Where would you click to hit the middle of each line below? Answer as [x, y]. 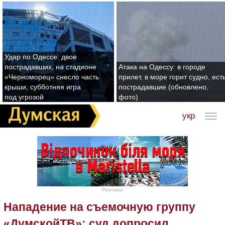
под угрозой [24, 97]
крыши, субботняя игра [43, 87]
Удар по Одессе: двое [41, 57]
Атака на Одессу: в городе [162, 67]
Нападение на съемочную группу [99, 207]
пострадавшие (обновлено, [163, 87]
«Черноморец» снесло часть [52, 77]
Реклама [113, 189]
